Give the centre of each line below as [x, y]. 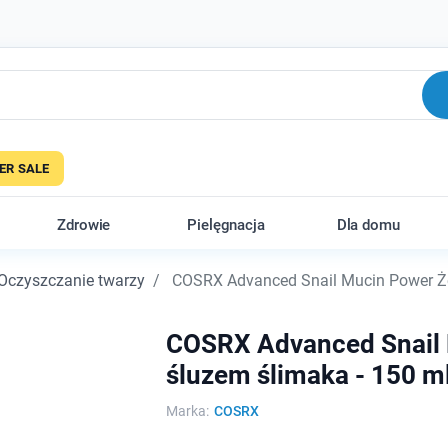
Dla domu [368, 225]
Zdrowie [84, 225]
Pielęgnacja [226, 225]
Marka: [187, 411]
